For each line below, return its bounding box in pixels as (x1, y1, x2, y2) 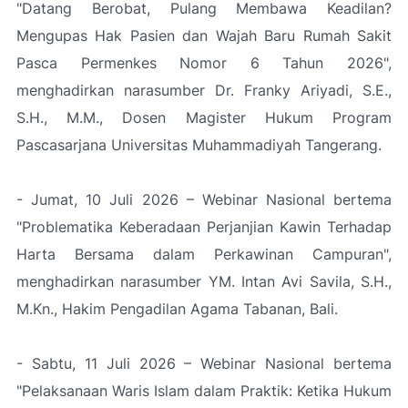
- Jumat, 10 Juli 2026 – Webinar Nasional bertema (16, 190, 392, 209)
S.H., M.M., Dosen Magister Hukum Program (16, 108, 392, 127)
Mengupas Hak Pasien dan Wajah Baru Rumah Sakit (16, 26, 392, 45)
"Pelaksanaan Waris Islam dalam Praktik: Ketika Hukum (16, 382, 392, 400)
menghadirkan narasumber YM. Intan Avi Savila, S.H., (16, 272, 392, 291)
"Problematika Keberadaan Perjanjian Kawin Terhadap (16, 218, 392, 236)
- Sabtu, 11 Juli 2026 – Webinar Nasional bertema (16, 354, 392, 372)
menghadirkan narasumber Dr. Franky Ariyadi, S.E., (16, 81, 392, 99)
